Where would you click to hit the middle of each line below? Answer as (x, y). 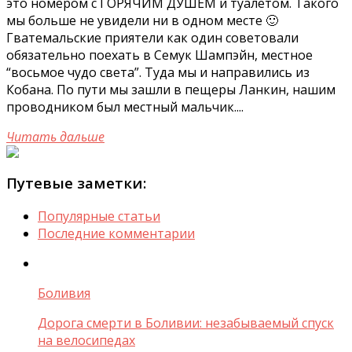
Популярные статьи (99, 216)
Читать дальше (55, 137)
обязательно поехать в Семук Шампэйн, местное (159, 55)
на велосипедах (86, 340)
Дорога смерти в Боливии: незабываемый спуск (186, 323)
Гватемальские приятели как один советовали (152, 38)
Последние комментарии (116, 233)
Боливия (64, 293)
